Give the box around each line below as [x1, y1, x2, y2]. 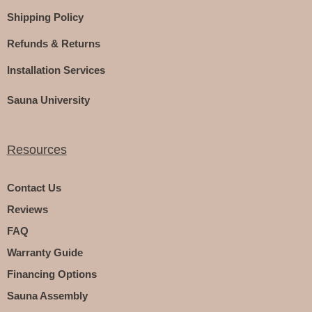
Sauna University [6, 93, 90, 106]
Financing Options [6, 268, 97, 281]
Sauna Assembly [6, 290, 88, 302]
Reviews [6, 203, 48, 216]
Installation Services [6, 64, 105, 77]
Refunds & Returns [6, 38, 100, 50]
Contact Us [6, 182, 61, 194]
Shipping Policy [6, 11, 84, 24]
